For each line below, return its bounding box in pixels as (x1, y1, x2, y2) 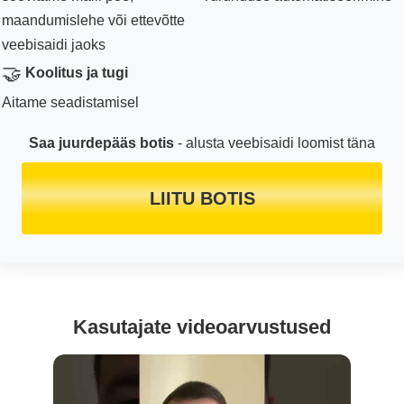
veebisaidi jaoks (2, 37, 106, 53)
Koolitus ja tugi (25, 64, 128, 80)
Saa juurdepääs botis (29, 135, 174, 151)
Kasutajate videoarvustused (73, 316, 331, 339)
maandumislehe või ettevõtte (2, 13, 185, 29)
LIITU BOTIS (149, 188, 255, 209)
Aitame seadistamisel (2, 95, 139, 111)
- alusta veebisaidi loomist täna (174, 135, 375, 151)
